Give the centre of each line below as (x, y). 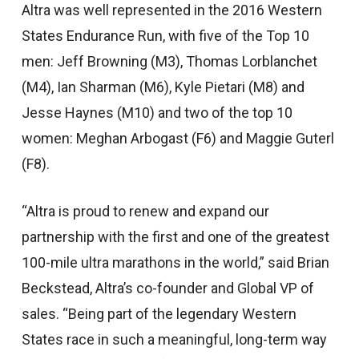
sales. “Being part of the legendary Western (159, 314)
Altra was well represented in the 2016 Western (171, 10)
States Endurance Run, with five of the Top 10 (165, 36)
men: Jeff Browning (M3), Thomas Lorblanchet (169, 61)
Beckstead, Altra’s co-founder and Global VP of (167, 288)
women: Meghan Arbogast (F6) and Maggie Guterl (177, 138)
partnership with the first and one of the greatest (175, 237)
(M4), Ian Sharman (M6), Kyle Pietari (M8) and (163, 87)
